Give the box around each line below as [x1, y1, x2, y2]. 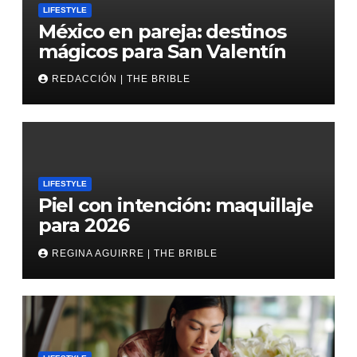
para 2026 [37, 214, 129, 237]
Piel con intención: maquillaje [37, 194, 313, 218]
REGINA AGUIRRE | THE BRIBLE [51, 247, 218, 259]
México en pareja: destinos [37, 19, 286, 43]
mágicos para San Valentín [37, 39, 286, 63]
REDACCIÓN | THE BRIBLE [51, 73, 190, 85]
